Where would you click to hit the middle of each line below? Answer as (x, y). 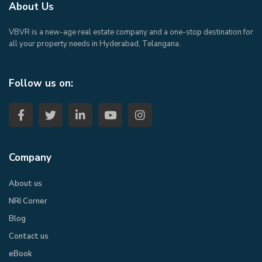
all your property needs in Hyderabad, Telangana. (95, 44)
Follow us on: (41, 83)
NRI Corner (28, 201)
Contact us (29, 236)
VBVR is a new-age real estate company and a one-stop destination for (131, 32)
